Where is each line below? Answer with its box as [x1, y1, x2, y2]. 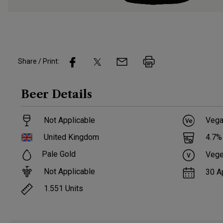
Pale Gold [42, 149, 76, 159]
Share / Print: [18, 57, 59, 66]
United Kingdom [44, 132, 100, 142]
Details [51, 87, 92, 101]
